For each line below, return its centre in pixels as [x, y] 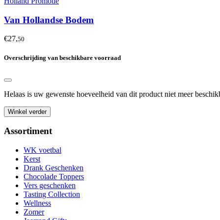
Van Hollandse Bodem [49, 20]
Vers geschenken [50, 186]
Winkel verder [27, 111]
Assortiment [28, 131]
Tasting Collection [52, 194]
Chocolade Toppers [54, 177]
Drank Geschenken [54, 168]
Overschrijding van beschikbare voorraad [62, 58]
